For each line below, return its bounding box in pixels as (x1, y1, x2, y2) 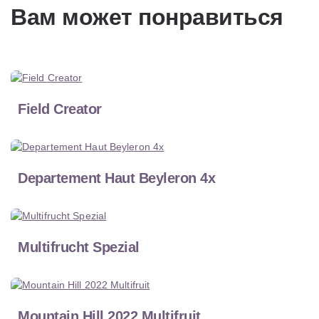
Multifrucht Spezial (18, 239, 140, 256)
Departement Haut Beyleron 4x (18, 170, 215, 187)
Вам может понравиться (11, 4, 283, 31)
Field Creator (18, 101, 102, 117)
